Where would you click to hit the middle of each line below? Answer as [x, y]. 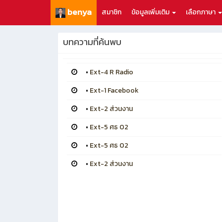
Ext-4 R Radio [111, 72]
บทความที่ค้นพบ [92, 42]
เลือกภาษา [201, 12]
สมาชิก [111, 12]
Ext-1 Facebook [114, 91]
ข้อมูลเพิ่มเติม [151, 12]
